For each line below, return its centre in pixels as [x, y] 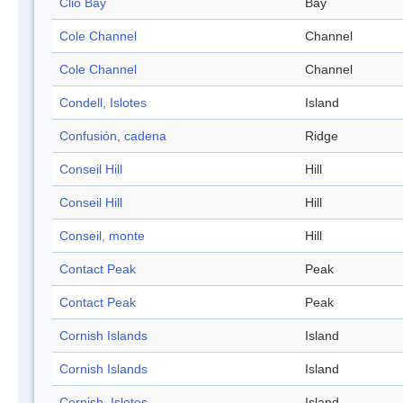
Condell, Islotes [103, 103]
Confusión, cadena [113, 136]
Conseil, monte [102, 236]
